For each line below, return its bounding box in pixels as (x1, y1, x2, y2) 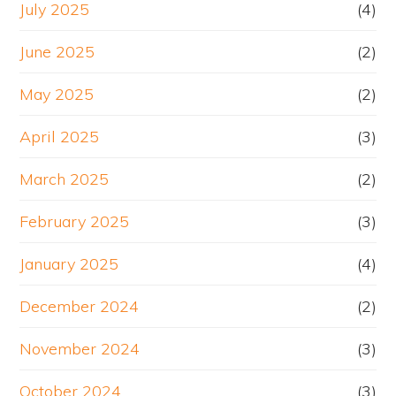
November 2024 (19, 339, 141, 360)
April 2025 (19, 126, 100, 148)
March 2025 (19, 169, 110, 190)
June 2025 (19, 42, 95, 63)
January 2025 (19, 254, 119, 275)
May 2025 (19, 84, 95, 105)
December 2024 (19, 296, 140, 317)
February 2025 (19, 211, 130, 232)
